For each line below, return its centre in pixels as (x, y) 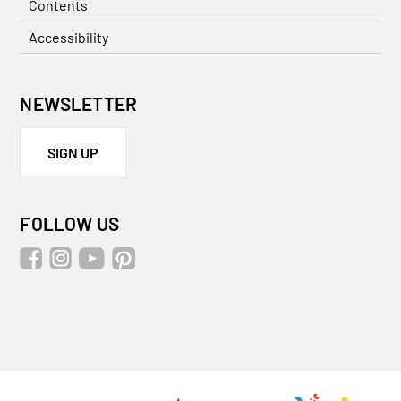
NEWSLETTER (79, 103)
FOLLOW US (69, 223)
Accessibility (69, 37)
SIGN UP (73, 152)
